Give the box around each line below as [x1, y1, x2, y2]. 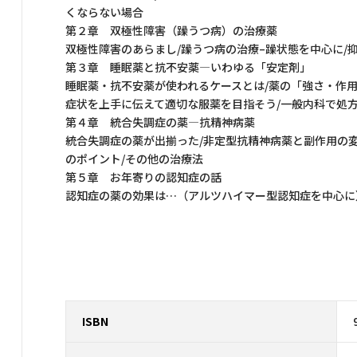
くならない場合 [65, 3, 143, 20]
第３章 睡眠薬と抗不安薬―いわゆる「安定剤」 [65, 58, 311, 75]
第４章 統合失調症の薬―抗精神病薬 [65, 113, 255, 130]
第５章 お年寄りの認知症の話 [65, 168, 222, 185]
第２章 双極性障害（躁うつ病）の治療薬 [65, 22, 277, 38]
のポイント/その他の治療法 [65, 150, 203, 167]
